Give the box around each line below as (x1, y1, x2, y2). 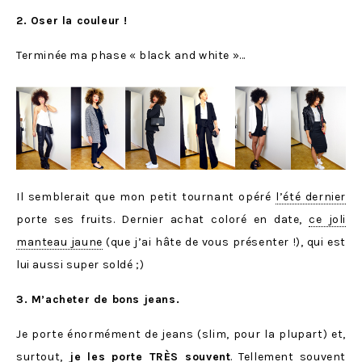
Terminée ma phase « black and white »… (16, 48, 246, 63)
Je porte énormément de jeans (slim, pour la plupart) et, (16, 326, 346, 341)
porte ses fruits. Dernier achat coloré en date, (16, 212, 309, 226)
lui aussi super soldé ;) (16, 257, 145, 271)
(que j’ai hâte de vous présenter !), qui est (102, 234, 346, 249)
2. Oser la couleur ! (16, 14, 128, 28)
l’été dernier (276, 189, 346, 204)
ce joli (309, 212, 346, 226)
